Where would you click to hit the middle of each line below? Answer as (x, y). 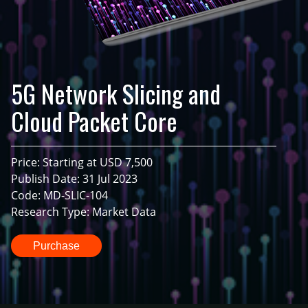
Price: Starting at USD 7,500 (82, 163)
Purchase (56, 246)
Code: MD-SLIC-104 (59, 196)
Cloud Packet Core (94, 121)
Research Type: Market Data (84, 212)
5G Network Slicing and (116, 93)
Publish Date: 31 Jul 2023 (74, 179)
